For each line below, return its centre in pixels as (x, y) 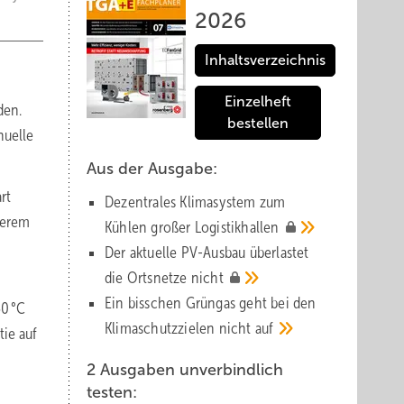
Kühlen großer (150, 227)
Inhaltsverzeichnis (265, 60)
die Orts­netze (148, 278)
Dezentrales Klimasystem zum (195, 202)
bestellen (258, 123)
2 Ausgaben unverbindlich (185, 370)
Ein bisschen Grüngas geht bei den (211, 303)
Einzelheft (258, 101)
